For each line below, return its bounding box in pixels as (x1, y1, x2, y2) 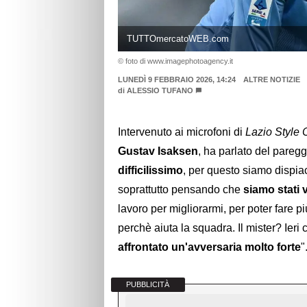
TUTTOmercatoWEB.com (126, 33, 229, 44)
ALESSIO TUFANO (127, 86, 193, 95)
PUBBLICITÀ (126, 280, 170, 289)
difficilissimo (118, 164, 183, 177)
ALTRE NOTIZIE (243, 75, 300, 84)
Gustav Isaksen (118, 145, 198, 158)
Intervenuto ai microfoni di (118, 126, 245, 138)
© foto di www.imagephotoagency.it (118, 56, 233, 65)
